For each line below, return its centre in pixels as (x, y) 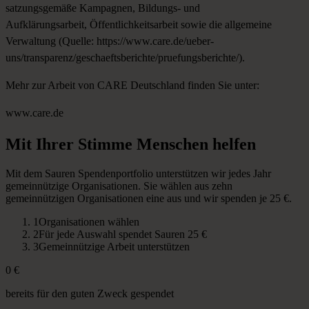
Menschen (172, 144)
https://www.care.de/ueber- (155, 41)
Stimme (105, 144)
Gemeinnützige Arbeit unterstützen (114, 246)
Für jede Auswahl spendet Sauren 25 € (123, 234)
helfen (234, 144)
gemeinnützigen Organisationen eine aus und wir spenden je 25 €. (149, 198)
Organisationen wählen (89, 221)
